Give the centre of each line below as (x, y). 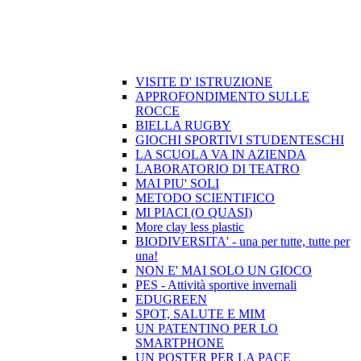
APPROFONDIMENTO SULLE (222, 97)
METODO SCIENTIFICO (205, 198)
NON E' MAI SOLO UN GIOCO (224, 271)
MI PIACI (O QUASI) (194, 213)
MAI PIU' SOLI (177, 184)
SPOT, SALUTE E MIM (200, 314)
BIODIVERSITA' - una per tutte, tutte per (243, 242)
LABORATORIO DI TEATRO (218, 169)
